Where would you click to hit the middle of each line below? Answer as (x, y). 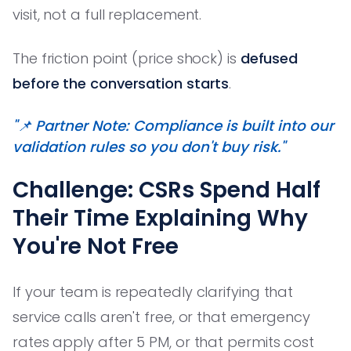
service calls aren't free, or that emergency (162, 317)
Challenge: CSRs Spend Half (166, 190)
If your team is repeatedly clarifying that (153, 291)
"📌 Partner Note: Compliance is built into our (173, 125)
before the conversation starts (121, 83)
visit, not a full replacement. (107, 14)
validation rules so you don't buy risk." (149, 147)
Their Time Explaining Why (160, 218)
